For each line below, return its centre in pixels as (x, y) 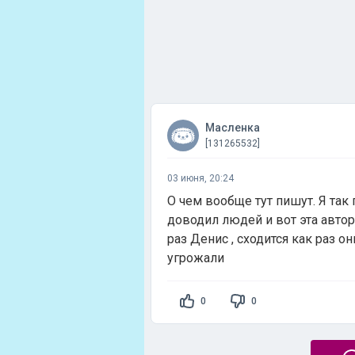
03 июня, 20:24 (200, 178)
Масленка (233, 128)
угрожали (196, 258)
